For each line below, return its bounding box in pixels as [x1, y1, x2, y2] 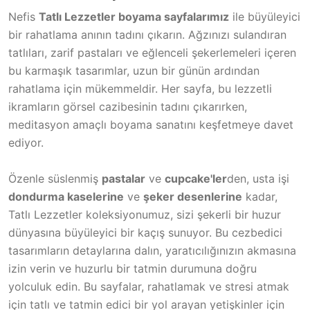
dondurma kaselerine [8, 189, 124, 203]
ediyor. [8, 135, 44, 149]
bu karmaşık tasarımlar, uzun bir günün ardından [8, 63, 259, 77]
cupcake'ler [165, 171, 227, 185]
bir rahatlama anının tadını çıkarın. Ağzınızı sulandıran [8, 27, 286, 42]
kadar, [242, 189, 277, 203]
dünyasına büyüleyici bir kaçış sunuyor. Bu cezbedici [8, 225, 282, 239]
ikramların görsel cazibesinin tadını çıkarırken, [8, 99, 247, 113]
